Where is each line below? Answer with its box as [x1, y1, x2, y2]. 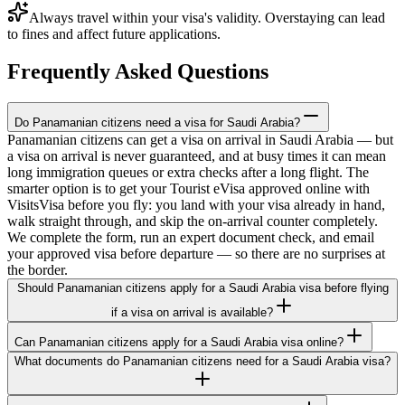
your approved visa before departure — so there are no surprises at [7, 246, 385, 262]
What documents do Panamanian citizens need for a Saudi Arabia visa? [14, 354, 391, 369]
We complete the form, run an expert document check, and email [7, 230, 374, 246]
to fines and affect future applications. [7, 25, 221, 42]
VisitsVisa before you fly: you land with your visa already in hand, [7, 197, 385, 213]
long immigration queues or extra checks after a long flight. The [7, 165, 369, 181]
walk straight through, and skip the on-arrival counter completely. [7, 213, 378, 230]
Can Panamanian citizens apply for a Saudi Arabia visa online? [14, 335, 344, 350]
